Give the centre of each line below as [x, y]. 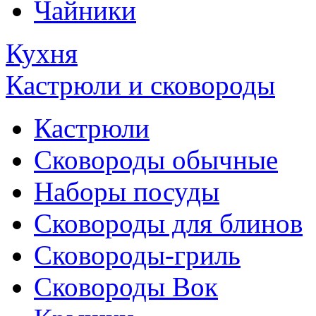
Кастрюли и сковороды [140, 85]
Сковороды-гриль [137, 255]
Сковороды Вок [126, 287]
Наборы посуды [127, 192]
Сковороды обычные [156, 160]
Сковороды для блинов [168, 224]
